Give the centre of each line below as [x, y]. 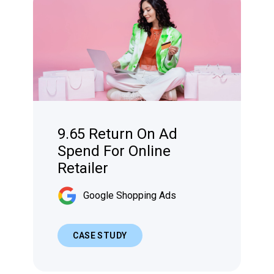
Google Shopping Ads [130, 196]
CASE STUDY [100, 236]
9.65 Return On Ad [118, 134]
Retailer [83, 168]
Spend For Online [114, 151]
